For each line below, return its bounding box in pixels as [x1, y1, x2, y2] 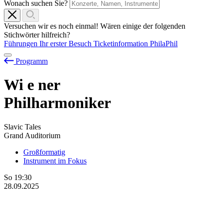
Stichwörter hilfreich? [4, 30, 70, 39]
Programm [16, 56, 48, 65]
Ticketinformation [93, 39, 150, 48]
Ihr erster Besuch [39, 39, 93, 48]
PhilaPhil [150, 39, 178, 48]
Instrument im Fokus [23, 156, 87, 165]
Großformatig [23, 147, 65, 156]
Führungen [4, 39, 39, 48]
